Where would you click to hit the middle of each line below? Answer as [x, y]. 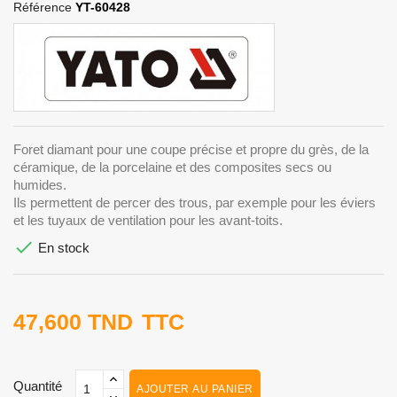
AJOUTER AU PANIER [195, 389]
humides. [40, 184]
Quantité [38, 385]
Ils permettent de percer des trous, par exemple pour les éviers [195, 202]
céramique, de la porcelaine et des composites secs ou [172, 167]
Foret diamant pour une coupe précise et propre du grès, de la [191, 149]
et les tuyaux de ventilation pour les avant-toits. [148, 220]
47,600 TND [73, 321]
